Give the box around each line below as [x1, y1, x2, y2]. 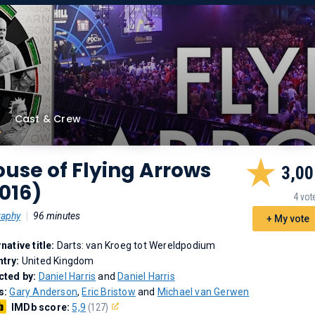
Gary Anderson [9, 286, 78, 297]
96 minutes [33, 210, 80, 221]
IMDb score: [11, 302, 72, 313]
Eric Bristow [82, 286, 136, 297]
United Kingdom [21, 255, 94, 266]
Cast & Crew [14, 112, 82, 126]
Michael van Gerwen [157, 286, 250, 297]
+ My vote [266, 213, 309, 224]
